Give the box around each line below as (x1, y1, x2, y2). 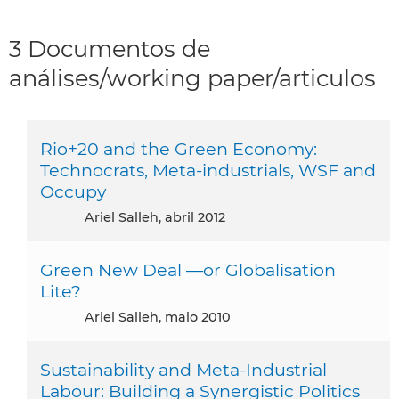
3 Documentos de (9, 34, 210, 62)
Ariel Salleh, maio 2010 (94, 308, 231, 325)
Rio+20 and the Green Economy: (40, 137, 317, 159)
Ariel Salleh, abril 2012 (94, 208, 225, 225)
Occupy (40, 180, 106, 202)
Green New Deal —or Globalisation (40, 258, 336, 281)
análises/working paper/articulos (9, 63, 376, 92)
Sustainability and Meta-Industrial (40, 358, 327, 380)
